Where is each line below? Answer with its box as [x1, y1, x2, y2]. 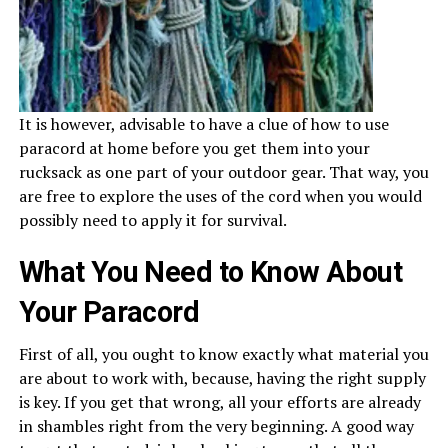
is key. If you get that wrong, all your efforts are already [18, 391, 421, 414]
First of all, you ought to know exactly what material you [18, 343, 429, 366]
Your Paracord [18, 295, 200, 330]
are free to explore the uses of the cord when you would [18, 185, 422, 208]
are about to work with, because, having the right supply [18, 367, 426, 390]
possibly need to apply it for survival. [18, 209, 287, 232]
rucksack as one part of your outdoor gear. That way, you [18, 161, 429, 184]
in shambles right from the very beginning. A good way [18, 415, 414, 438]
